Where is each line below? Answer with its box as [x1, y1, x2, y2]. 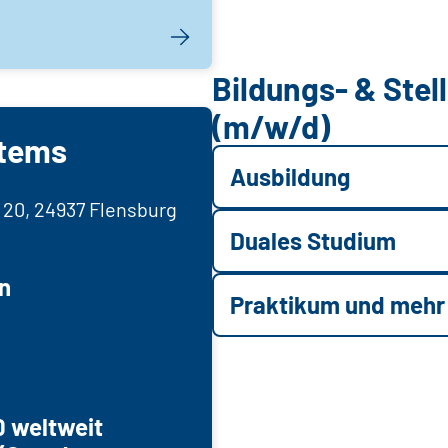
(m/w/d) [212, 107, 330, 146]
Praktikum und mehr [230, 290, 445, 320]
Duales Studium [230, 226, 396, 256]
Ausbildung [230, 162, 350, 192]
